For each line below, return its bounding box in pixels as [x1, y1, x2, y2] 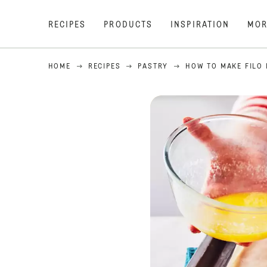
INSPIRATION [170, 21, 230, 29]
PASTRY [138, 63, 169, 70]
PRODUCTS [104, 21, 153, 29]
